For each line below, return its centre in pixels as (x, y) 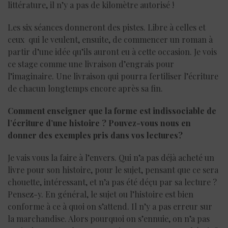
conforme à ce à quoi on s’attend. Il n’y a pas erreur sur (110, 206)
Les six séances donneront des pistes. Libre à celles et (107, 27)
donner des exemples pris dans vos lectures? (96, 135)
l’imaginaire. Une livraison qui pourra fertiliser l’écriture (113, 76)
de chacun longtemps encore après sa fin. (85, 88)
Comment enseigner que (56, 110)
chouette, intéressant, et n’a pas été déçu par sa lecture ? (112, 182)
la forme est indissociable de (161, 110)
